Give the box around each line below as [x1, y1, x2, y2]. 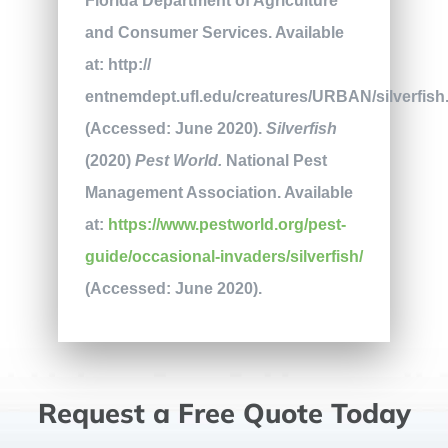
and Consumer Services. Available [84, 24, 344, 42]
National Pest [221, 152, 327, 170]
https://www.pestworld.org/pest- [107, 216, 346, 234]
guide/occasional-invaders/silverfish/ [84, 248, 363, 266]
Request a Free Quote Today [37, 395, 411, 430]
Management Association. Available [84, 184, 353, 202]
